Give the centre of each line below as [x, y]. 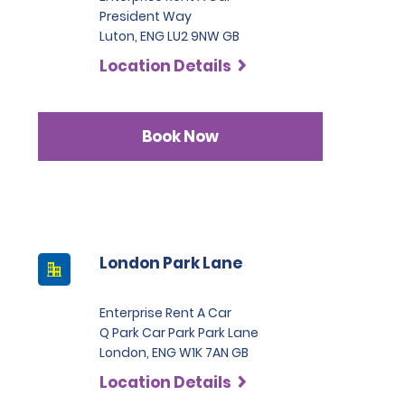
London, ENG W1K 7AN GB [174, 353]
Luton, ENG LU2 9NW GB [169, 36]
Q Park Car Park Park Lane [179, 333]
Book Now [180, 136]
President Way [145, 16]
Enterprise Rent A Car [165, 313]
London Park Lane [170, 263]
